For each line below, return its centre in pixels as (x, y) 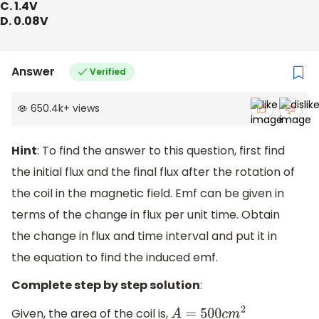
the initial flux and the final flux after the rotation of (153, 172)
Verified (108, 71)
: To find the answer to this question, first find (161, 150)
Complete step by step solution (106, 286)
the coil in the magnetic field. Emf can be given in (148, 193)
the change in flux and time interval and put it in (144, 236)
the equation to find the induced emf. (115, 257)
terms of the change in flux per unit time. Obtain (146, 214)
